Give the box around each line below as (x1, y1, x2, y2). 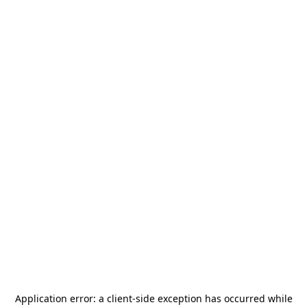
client (106, 292, 132, 305)
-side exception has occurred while (132, 292, 293, 305)
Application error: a (14, 292, 107, 305)
